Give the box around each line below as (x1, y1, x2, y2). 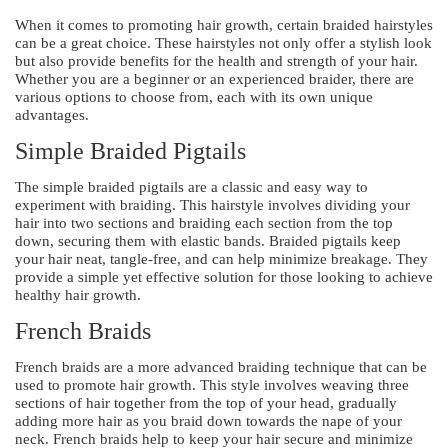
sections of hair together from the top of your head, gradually (15, 394, 397, 411)
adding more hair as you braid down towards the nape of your (15, 412, 402, 429)
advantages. (15, 106, 89, 123)
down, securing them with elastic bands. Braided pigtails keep (15, 232, 401, 249)
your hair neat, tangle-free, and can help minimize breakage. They (15, 250, 428, 267)
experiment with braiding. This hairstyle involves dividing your (15, 196, 410, 213)
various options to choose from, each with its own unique (15, 88, 373, 105)
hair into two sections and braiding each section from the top (15, 214, 393, 231)
